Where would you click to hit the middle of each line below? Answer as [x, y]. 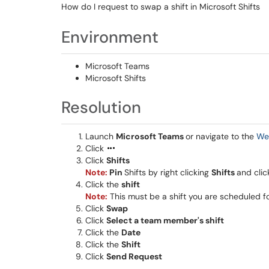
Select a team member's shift [165, 220]
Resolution [101, 107]
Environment [110, 37]
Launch [101, 136]
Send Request [134, 256]
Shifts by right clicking [168, 172]
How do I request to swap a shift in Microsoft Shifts [161, 7]
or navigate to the [221, 136]
